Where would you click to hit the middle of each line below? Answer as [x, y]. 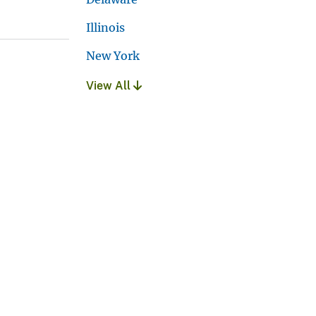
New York [113, 56]
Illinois [105, 28]
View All [110, 86]
